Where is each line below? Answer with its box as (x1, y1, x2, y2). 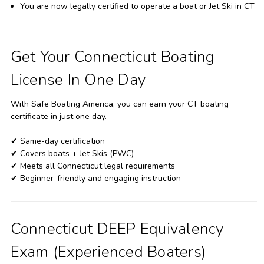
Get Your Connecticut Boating (10, 46, 215, 67)
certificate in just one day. (10, 110, 107, 122)
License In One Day (10, 69, 146, 90)
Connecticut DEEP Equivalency (10, 218, 224, 239)
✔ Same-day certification (10, 135, 105, 147)
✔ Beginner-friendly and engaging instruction (10, 172, 181, 184)
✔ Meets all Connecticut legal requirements (10, 160, 175, 171)
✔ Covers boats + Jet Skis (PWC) (10, 147, 134, 159)
